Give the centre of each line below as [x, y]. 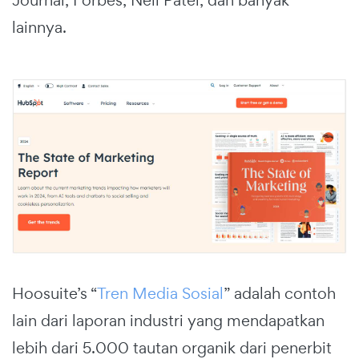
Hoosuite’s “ [54, 294]
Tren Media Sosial [160, 294]
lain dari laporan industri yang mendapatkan [168, 321]
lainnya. [39, 28]
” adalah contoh [280, 294]
